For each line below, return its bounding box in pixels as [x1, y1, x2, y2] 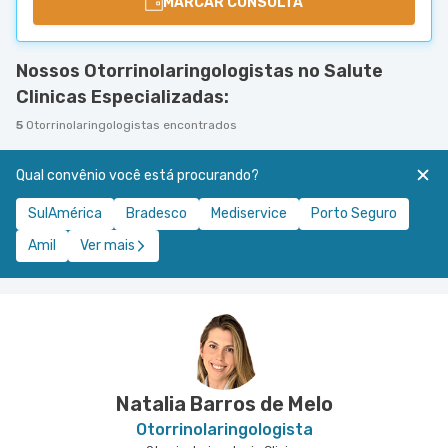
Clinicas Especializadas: [16, 86, 229, 108]
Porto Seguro [311, 205, 397, 222]
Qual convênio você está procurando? [16, 167, 259, 184]
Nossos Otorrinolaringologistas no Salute [16, 60, 383, 82]
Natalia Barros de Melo [115, 392, 333, 416]
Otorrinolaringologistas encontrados [26, 118, 237, 132]
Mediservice [211, 205, 287, 222]
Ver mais [80, 237, 135, 254]
